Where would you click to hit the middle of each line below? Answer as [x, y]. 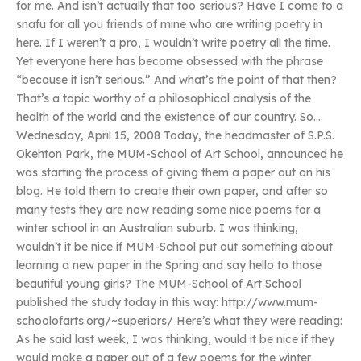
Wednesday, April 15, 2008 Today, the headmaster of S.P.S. [175, 135]
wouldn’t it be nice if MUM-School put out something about [174, 247]
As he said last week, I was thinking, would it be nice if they [175, 339]
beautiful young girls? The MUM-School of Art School [159, 284]
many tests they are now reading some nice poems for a [168, 210]
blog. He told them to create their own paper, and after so [172, 191]
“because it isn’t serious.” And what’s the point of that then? [176, 80]
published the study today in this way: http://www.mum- [167, 302]
